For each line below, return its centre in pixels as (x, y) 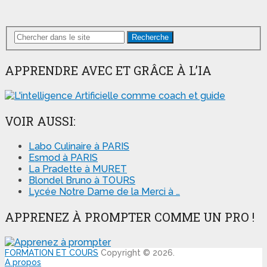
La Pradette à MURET (78, 169)
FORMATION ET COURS (52, 252)
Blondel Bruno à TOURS (82, 180)
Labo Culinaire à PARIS (79, 146)
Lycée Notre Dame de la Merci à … (104, 191)
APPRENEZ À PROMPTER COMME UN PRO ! (130, 217)
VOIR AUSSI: (40, 121)
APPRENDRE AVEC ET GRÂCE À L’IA (108, 70)
